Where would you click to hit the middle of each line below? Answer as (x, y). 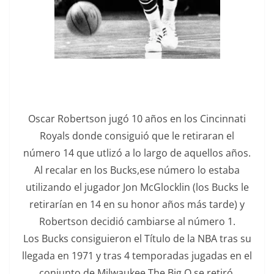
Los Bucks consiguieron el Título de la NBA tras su (137, 238)
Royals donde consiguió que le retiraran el (137, 135)
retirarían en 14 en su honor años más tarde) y (137, 204)
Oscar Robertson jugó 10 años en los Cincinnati (137, 118)
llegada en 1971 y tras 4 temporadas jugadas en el (137, 255)
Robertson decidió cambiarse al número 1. (137, 221)
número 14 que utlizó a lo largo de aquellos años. (137, 153)
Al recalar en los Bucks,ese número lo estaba (137, 170)
